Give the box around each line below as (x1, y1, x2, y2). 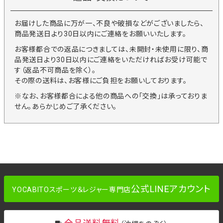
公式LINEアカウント (131, 183, 211, 194)
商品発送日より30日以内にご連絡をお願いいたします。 (14, 29, 187, 38)
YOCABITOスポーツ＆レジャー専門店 (12, 185, 131, 194)
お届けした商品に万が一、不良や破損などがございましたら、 (14, 19, 204, 27)
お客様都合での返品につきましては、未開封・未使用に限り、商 (14, 45, 209, 53)
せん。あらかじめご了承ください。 (14, 102, 117, 111)
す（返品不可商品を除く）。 (14, 66, 97, 74)
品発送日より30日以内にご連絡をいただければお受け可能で (14, 55, 208, 64)
